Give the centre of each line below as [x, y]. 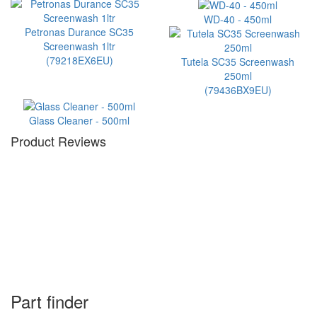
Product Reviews [58, 140]
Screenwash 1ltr [79, 46]
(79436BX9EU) [238, 90]
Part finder [50, 301]
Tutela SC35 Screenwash [238, 62]
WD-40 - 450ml [238, 19]
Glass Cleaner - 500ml [79, 120]
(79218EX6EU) [79, 60]
